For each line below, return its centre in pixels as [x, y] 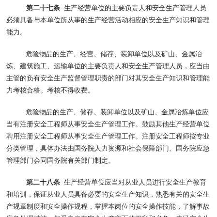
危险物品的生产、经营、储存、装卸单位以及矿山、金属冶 [114, 54]
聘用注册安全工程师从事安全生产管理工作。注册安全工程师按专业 [108, 136]
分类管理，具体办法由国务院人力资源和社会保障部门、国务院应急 [108, 148]
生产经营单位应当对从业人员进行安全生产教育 [133, 182]
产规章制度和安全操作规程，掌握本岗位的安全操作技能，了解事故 [108, 206]
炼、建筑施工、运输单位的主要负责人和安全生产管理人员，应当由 [108, 66]
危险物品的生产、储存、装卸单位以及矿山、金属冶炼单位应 [117, 112]
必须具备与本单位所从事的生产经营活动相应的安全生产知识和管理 [108, 20]
